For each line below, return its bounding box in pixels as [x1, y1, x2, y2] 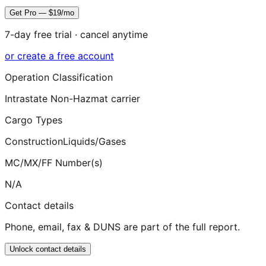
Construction [5, 135, 63, 147]
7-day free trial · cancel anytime [5, 28, 148, 40]
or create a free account [5, 49, 114, 62]
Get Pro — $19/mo [9, 8, 74, 17]
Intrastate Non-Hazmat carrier [5, 92, 140, 104]
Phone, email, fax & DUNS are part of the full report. [5, 220, 240, 233]
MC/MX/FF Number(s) [5, 156, 103, 169]
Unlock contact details [9, 244, 86, 254]
